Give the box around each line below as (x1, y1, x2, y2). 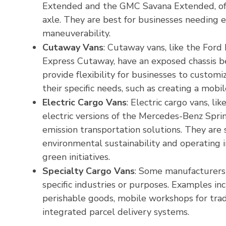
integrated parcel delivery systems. (42, 206, 189, 218)
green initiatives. (42, 151, 110, 163)
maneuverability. (42, 27, 110, 39)
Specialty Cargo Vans (42, 165, 135, 177)
